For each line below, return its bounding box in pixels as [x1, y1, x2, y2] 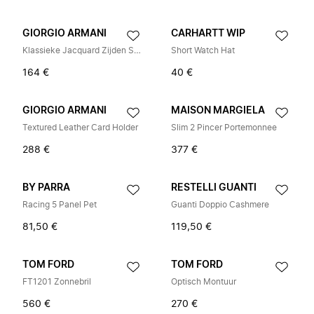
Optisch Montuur [171, 278, 236, 286]
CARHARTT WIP [171, 29, 245, 39]
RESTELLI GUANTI [171, 183, 257, 193]
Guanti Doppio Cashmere [171, 200, 269, 209]
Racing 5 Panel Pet [22, 200, 97, 209]
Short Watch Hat [171, 46, 235, 55]
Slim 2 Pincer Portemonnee [171, 123, 277, 132]
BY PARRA [22, 183, 70, 193]
